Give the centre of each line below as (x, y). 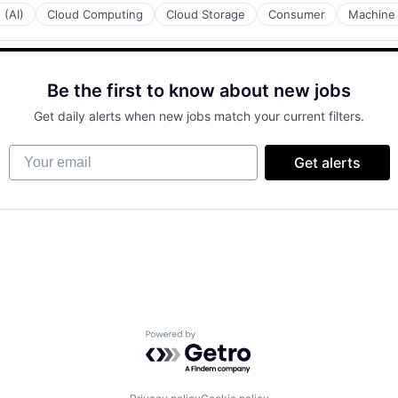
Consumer (297, 14)
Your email (43, 153)
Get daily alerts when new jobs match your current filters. (199, 116)
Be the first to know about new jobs (199, 91)
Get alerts (327, 163)
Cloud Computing (95, 14)
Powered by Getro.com (223, 339)
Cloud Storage (206, 14)
